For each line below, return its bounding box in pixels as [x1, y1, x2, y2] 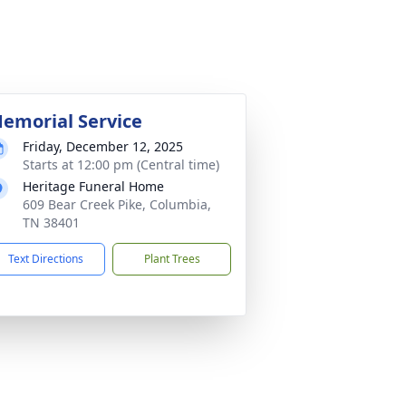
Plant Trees [143, 251, 200, 266]
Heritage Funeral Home [23, 178, 164, 195]
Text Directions [8, 251, 83, 266]
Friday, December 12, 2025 [23, 138, 183, 155]
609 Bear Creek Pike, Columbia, [23, 196, 211, 213]
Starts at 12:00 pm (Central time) [23, 156, 219, 173]
